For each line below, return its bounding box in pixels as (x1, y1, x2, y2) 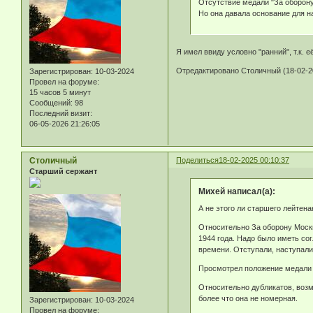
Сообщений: (29, 99, 73, 108)
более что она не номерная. (198, 293, 298, 303)
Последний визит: (29, 109, 92, 118)
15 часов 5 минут (29, 88, 91, 97)
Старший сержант (29, 167, 97, 176)
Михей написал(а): (198, 187, 275, 197)
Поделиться (176, 156, 219, 165)
